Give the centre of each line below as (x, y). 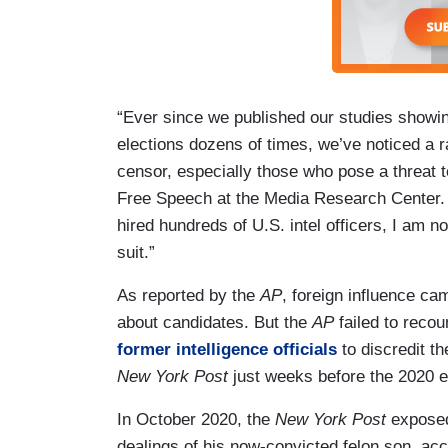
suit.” (138, 252)
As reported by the (188, 295)
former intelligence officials (227, 349)
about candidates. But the (214, 322)
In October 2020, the (193, 419)
